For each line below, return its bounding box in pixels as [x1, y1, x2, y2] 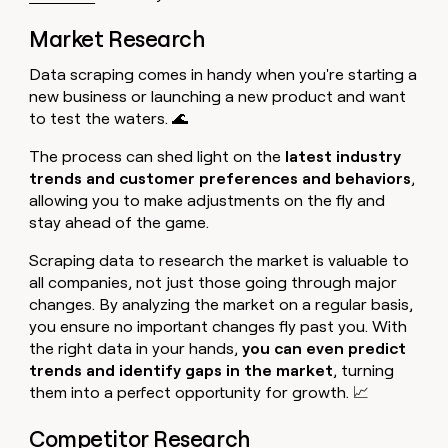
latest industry [285, 147, 402, 167]
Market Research [29, 25, 205, 53]
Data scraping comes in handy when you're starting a [29, 65, 418, 85]
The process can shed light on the [29, 147, 286, 167]
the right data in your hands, [29, 339, 243, 359]
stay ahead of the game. [29, 213, 210, 233]
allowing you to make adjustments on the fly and [29, 191, 386, 211]
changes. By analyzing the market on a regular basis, [29, 295, 414, 315]
